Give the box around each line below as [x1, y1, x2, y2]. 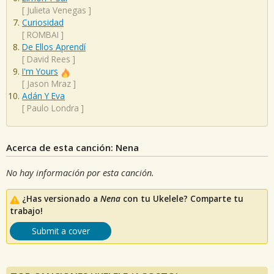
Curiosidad [22, 17, 64, 29]
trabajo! [10, 205, 43, 217]
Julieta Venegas [27, 4, 86, 17]
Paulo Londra [27, 102, 79, 114]
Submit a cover [31, 225, 90, 237]
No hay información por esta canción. [6, 166, 154, 179]
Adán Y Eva [22, 90, 65, 102]
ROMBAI [27, 29, 59, 41]
